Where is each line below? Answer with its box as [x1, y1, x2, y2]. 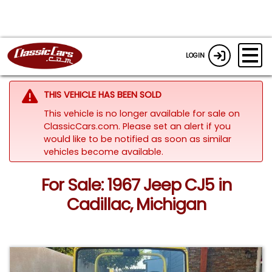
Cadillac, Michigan [66, 193, 206, 216]
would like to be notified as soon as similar [43, 132, 231, 145]
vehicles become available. [43, 145, 163, 158]
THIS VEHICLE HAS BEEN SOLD [43, 88, 161, 101]
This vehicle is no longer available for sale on [43, 107, 240, 120]
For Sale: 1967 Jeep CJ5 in [41, 174, 231, 197]
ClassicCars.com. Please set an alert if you [43, 120, 231, 132]
